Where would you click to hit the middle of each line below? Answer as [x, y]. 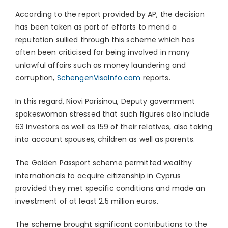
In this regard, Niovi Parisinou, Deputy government [105, 102]
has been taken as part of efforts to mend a [96, 27]
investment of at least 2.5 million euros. [87, 201]
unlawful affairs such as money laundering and [101, 65]
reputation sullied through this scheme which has [105, 40]
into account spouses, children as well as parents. [105, 140]
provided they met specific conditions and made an [110, 189]
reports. [155, 78]
